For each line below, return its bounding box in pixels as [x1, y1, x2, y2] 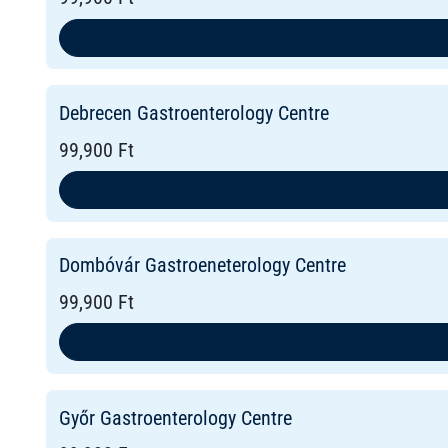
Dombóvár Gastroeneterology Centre [58, 253, 346, 278]
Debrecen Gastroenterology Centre [58, 101, 329, 126]
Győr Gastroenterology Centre [58, 405, 292, 430]
